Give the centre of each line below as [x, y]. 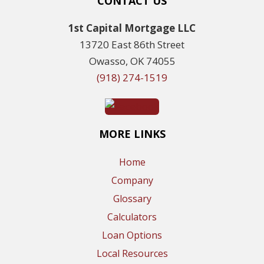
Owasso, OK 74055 [132, 61]
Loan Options [132, 235]
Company [132, 181]
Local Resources [132, 254]
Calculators [132, 217]
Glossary [132, 199]
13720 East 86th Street [132, 44]
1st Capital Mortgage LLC [132, 28]
